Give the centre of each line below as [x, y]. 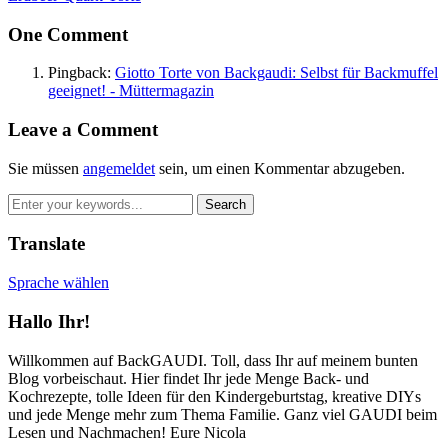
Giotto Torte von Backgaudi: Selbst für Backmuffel [276, 73]
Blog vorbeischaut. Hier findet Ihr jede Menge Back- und [188, 378]
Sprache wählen [58, 283]
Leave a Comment [83, 129]
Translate [46, 244]
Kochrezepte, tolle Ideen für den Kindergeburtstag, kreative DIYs [214, 396]
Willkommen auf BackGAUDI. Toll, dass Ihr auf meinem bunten [213, 360]
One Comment [68, 34]
